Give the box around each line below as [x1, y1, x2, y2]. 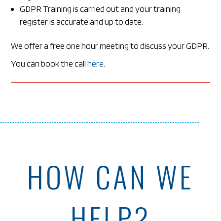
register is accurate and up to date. [20, 16, 144, 27]
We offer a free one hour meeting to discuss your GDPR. [11, 40, 210, 51]
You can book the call [11, 58, 88, 69]
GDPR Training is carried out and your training [20, 3, 181, 14]
